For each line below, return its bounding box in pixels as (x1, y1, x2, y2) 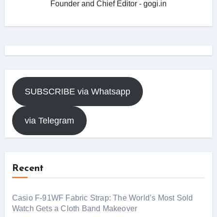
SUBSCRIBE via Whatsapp (24, 86, 130, 96)
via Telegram (24, 115, 74, 125)
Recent (12, 163, 44, 173)
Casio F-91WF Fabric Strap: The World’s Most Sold (12, 193, 193, 202)
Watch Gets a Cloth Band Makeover (12, 204, 138, 213)
